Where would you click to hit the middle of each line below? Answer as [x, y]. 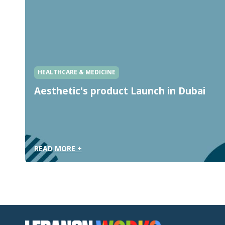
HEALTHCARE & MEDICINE [76, 72]
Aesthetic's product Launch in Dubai [120, 91]
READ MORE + [58, 148]
